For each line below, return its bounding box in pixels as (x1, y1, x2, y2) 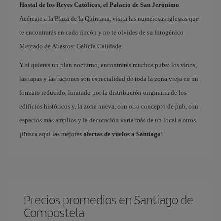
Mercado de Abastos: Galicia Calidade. (19, 42, 123, 50)
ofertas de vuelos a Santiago (83, 130, 161, 138)
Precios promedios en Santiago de (24, 191, 194, 208)
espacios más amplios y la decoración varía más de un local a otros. (19, 116, 197, 124)
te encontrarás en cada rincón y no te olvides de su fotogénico (19, 29, 184, 36)
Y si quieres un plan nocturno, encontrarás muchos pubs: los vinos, (19, 61, 197, 69)
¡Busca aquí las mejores (19, 130, 83, 138)
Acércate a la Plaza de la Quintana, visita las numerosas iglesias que (19, 15, 199, 22)
